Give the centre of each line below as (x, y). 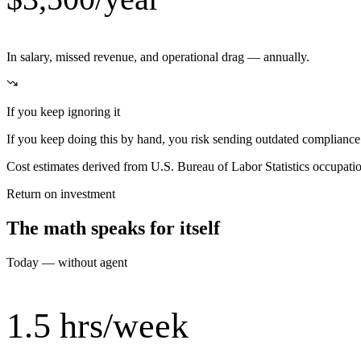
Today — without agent (67, 263)
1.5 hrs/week (98, 326)
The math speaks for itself (113, 228)
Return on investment (61, 194)
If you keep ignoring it (63, 112)
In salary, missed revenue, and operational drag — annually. (158, 57)
